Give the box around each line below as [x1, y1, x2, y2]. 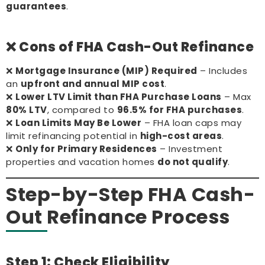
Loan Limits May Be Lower [15, 117, 141, 130]
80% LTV [6, 104, 47, 117]
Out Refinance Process [6, 203, 230, 230]
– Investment [157, 143, 222, 156]
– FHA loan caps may [141, 117, 241, 130]
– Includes [197, 64, 247, 77]
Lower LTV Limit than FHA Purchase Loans [15, 91, 222, 104]
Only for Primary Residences [15, 143, 157, 156]
